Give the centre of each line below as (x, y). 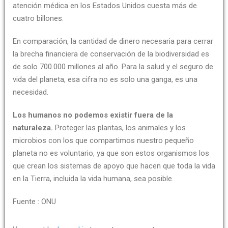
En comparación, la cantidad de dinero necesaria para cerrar (113, 41)
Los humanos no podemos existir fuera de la (93, 115)
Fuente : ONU (34, 202)
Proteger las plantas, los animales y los (120, 128)
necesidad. (31, 92)
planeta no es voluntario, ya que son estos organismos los (111, 153)
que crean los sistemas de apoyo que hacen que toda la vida (114, 166)
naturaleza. (34, 128)
